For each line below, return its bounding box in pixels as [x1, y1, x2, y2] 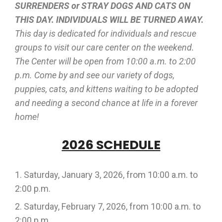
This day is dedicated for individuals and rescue [15, 28, 196, 39]
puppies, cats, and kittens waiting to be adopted [15, 84, 198, 94]
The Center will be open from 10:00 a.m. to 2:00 [15, 56, 196, 66]
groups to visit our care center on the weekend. [15, 42, 194, 53]
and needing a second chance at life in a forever [15, 98, 198, 108]
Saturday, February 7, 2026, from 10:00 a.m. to [24, 201, 201, 212]
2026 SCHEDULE [61, 136, 161, 154]
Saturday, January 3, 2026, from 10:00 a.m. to [24, 169, 198, 180]
